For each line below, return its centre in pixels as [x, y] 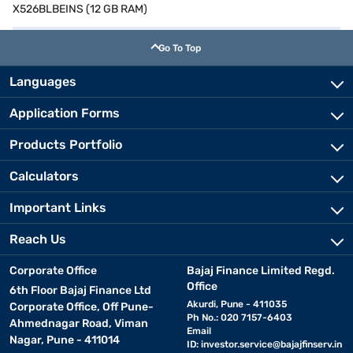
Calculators [44, 176]
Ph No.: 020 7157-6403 [239, 318]
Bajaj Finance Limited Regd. [260, 271]
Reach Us [38, 239]
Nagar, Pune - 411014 [65, 340]
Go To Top [180, 48]
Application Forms [65, 113]
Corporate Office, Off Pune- [82, 307]
